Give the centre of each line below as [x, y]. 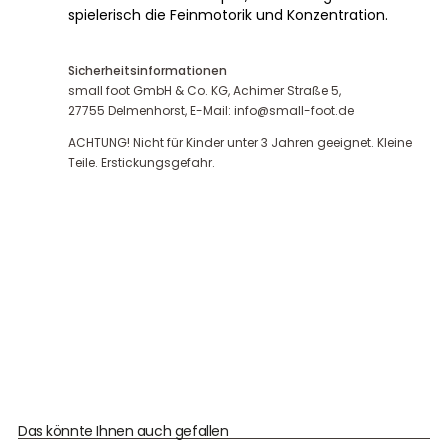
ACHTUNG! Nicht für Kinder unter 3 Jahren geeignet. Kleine [240, 142]
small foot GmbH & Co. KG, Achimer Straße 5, [204, 90]
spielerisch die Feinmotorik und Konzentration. [228, 14]
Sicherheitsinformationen [147, 70]
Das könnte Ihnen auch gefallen [123, 430]
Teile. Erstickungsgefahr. [141, 162]
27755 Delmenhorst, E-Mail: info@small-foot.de [211, 110]
